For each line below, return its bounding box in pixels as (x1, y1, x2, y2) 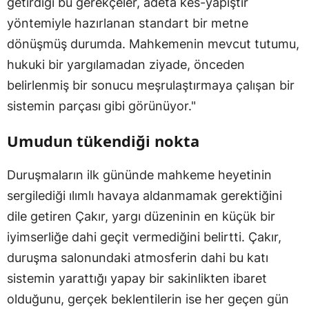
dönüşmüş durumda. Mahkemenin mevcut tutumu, (7, 36, 299, 51)
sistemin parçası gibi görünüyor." (7, 98, 196, 113)
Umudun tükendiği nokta (7, 130, 199, 151)
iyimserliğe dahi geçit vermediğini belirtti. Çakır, (7, 229, 281, 244)
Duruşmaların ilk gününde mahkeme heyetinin (7, 167, 272, 182)
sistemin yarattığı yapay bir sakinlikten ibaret (7, 270, 267, 286)
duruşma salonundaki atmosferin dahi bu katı (7, 250, 268, 265)
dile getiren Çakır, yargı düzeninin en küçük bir (7, 208, 275, 223)
